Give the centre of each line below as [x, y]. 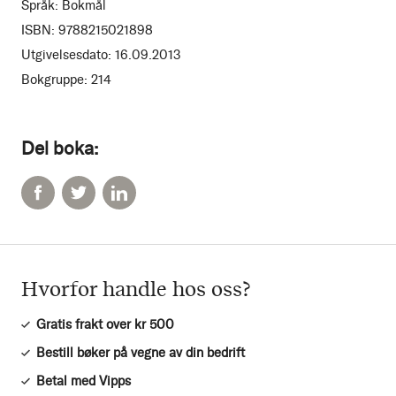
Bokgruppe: [54, 80]
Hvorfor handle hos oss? [136, 289]
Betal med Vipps [84, 381]
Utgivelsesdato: [66, 55]
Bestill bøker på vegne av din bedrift [141, 353]
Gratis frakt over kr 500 [105, 325]
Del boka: [60, 148]
